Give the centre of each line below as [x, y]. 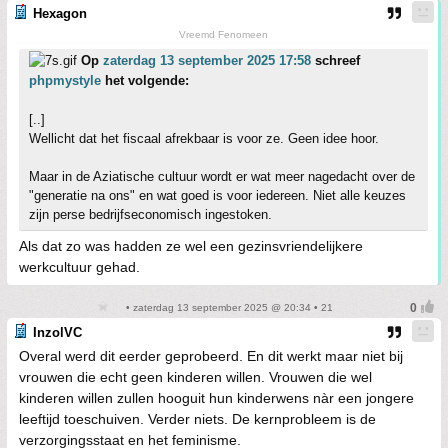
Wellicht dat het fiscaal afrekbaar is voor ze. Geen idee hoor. [204, 139]
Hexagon [60, 14]
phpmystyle [65, 81]
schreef [335, 61]
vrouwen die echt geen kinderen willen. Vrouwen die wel [195, 377]
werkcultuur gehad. [79, 267]
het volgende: [145, 81]
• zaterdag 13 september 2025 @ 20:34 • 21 [228, 308]
